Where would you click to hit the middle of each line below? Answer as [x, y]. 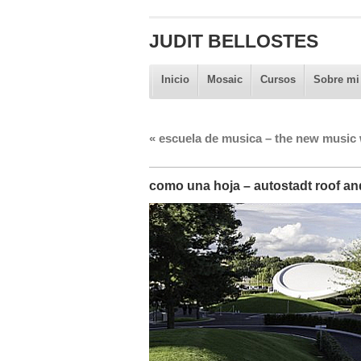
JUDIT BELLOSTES [233, 41]
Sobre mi [336, 79]
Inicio [175, 79]
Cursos [278, 79]
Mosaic [224, 79]
